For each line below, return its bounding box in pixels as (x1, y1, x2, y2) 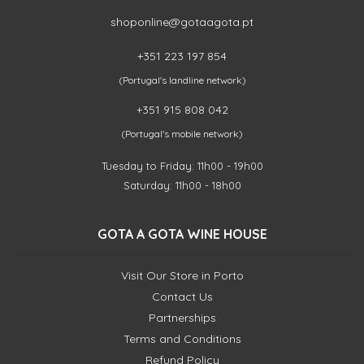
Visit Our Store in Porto (120, 268, 244, 283)
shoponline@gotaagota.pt (110, 15, 253, 29)
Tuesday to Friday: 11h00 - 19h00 (101, 159, 263, 172)
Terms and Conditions (123, 331, 241, 346)
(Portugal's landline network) (118, 74, 246, 86)
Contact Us (151, 289, 213, 304)
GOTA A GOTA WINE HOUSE (97, 226, 267, 242)
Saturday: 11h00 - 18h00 (123, 179, 241, 192)
